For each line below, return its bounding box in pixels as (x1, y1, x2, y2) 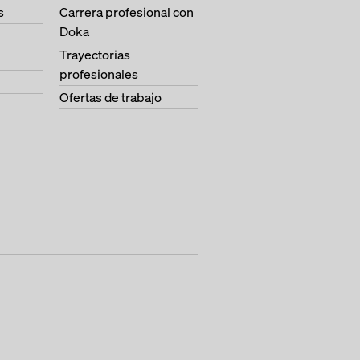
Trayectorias (59, 46, 130, 63)
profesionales (59, 65, 138, 83)
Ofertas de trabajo (59, 88, 162, 106)
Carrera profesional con (59, 3, 194, 21)
